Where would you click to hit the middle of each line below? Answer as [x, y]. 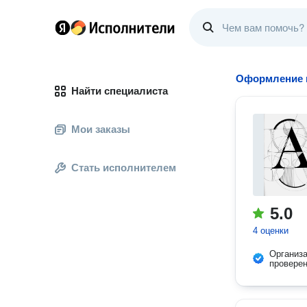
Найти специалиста [120, 91]
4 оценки [271, 231]
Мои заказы [101, 129]
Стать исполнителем [124, 168]
